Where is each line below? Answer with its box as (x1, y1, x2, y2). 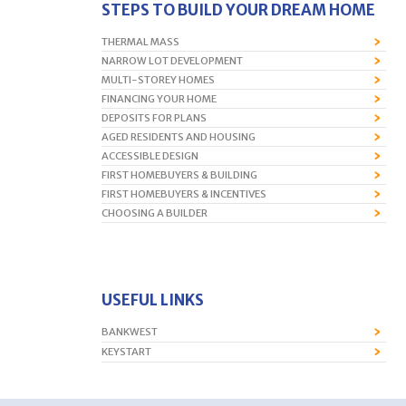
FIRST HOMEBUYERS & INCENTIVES (101, 187, 266, 200)
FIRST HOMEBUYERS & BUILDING (101, 168, 257, 181)
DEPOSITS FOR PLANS (101, 111, 207, 124)
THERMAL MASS (101, 34, 179, 48)
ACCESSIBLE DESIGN (101, 149, 198, 162)
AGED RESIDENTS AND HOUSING (101, 130, 256, 143)
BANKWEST (101, 324, 158, 338)
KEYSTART (101, 344, 151, 358)
